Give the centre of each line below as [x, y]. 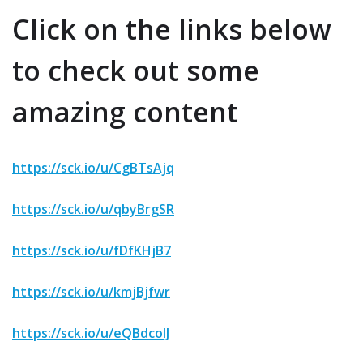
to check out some [136, 71]
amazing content [125, 112]
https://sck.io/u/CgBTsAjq [93, 168]
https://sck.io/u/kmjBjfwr [91, 292]
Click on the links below [172, 30]
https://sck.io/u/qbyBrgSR [93, 209]
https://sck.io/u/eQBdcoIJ [91, 333]
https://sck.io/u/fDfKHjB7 [92, 251]
